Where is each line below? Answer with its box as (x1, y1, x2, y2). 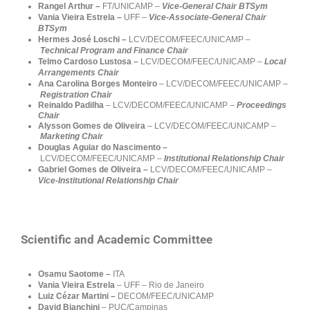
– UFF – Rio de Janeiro (117, 280, 204, 290)
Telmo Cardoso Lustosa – (38, 57, 140, 67)
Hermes (38, 35, 70, 45)
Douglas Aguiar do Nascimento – (38, 143, 167, 153)
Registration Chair (40, 90, 114, 100)
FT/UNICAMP (102, 1, 155, 12)
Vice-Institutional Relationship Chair (38, 176, 179, 186)
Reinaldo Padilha (38, 100, 104, 111)
